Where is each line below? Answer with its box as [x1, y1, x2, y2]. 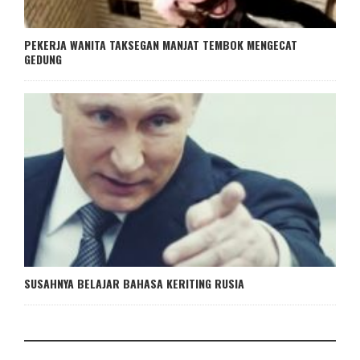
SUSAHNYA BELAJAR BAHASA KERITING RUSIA [24, 274, 244, 292]
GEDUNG [24, 51, 62, 68]
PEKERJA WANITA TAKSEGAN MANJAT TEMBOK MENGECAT [24, 36, 297, 54]
